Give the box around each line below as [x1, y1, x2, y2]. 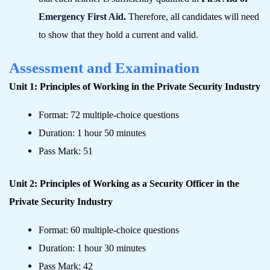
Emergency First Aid [39, 10, 124, 22]
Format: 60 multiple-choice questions [39, 224, 180, 236]
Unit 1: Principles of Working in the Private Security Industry [9, 81, 260, 93]
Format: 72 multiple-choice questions [39, 108, 180, 121]
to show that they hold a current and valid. [39, 28, 199, 40]
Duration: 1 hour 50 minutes [39, 127, 146, 139]
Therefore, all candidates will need [126, 10, 260, 22]
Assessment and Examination [9, 60, 199, 77]
